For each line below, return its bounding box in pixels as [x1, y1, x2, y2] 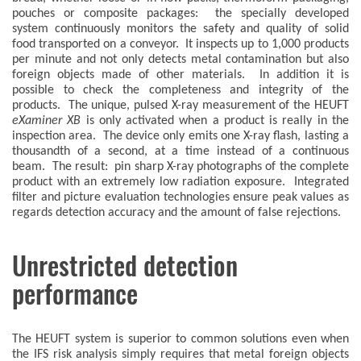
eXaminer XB [12, 114, 81, 127]
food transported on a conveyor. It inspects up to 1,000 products [12, 38, 349, 51]
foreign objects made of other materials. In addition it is [12, 68, 349, 81]
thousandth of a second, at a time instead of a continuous [12, 145, 349, 158]
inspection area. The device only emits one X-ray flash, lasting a [12, 130, 349, 143]
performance [12, 276, 138, 312]
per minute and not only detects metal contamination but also [12, 53, 349, 66]
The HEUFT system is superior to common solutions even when [12, 333, 349, 346]
